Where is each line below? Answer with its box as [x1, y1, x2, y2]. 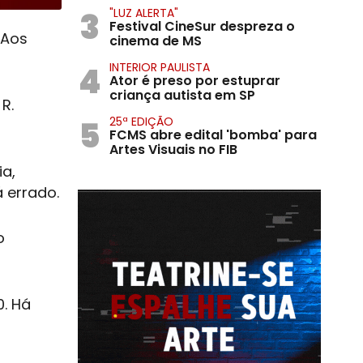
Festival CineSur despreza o [109, 17, 295, 36]
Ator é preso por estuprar [109, 71, 280, 90]
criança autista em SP [109, 86, 255, 105]
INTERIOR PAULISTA [109, 59, 210, 75]
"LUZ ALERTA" [109, 5, 178, 21]
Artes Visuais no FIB [109, 140, 237, 159]
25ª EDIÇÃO [109, 113, 173, 130]
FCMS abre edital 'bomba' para [109, 126, 317, 144]
